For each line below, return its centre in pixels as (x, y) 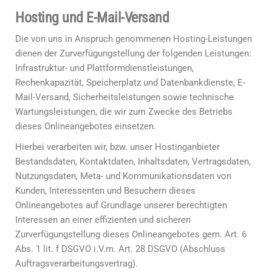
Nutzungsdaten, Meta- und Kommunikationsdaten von (123, 176)
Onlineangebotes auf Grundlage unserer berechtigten (121, 205)
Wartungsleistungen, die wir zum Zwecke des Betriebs (124, 112)
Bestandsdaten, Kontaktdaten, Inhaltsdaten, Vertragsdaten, (133, 161)
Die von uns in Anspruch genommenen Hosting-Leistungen (134, 39)
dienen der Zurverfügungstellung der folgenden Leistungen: (133, 53)
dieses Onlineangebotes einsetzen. (86, 126)
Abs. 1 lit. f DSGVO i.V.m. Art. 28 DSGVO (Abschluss (120, 249)
